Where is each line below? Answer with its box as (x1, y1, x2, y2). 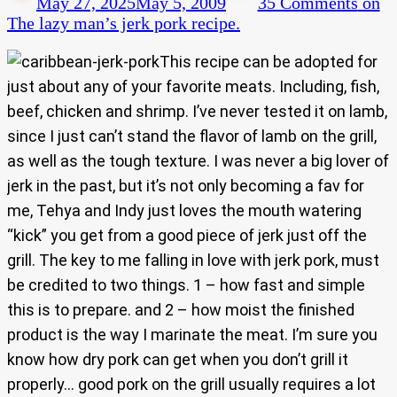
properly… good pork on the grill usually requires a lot (7, 375, 376, 394)
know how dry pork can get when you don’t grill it (7, 350, 348, 370)
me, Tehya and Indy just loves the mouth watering (7, 201, 362, 221)
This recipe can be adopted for (160, 52, 378, 72)
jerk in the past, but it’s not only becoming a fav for (7, 176, 364, 196)
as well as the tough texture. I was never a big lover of (7, 152, 389, 171)
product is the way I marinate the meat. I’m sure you (7, 325, 378, 345)
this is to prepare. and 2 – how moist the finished (7, 300, 354, 320)
